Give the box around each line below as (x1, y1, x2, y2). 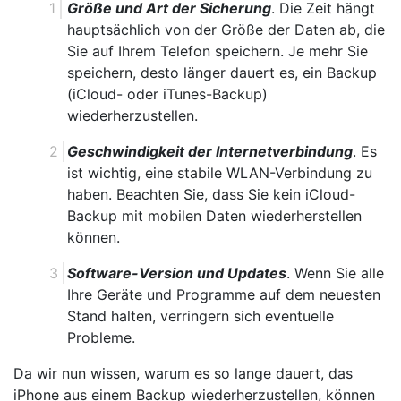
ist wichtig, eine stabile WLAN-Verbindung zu (67, 164, 372, 183)
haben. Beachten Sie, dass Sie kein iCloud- (67, 185, 355, 204)
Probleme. (67, 328, 135, 347)
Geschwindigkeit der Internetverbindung (67, 142, 353, 161)
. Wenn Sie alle (286, 264, 384, 283)
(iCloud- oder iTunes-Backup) (67, 85, 268, 104)
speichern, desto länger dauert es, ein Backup (67, 64, 377, 82)
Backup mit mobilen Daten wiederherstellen (67, 207, 362, 226)
